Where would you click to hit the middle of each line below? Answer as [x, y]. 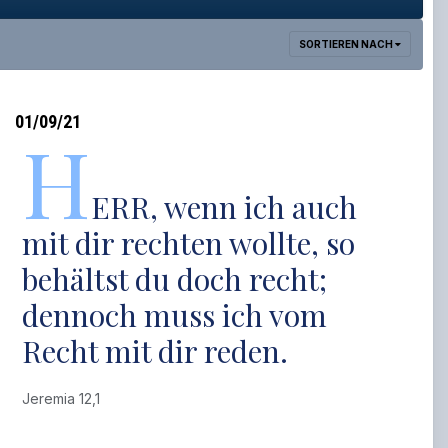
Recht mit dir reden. [155, 351]
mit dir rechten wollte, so [189, 243]
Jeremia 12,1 [65, 398]
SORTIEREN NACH [347, 44]
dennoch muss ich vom [175, 315]
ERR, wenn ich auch [224, 207]
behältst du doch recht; [175, 279]
